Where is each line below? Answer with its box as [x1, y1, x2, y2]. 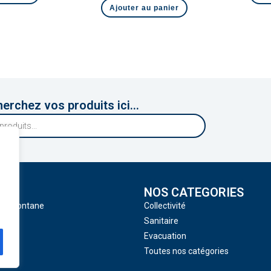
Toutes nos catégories [143, 246, 229, 256]
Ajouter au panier [109, 4, 180, 13]
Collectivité [143, 200, 186, 211]
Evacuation [143, 230, 186, 241]
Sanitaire [143, 215, 178, 226]
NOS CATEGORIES [143, 184, 244, 200]
